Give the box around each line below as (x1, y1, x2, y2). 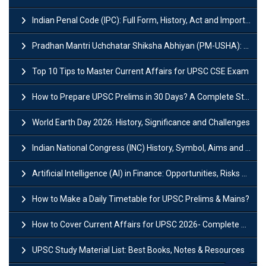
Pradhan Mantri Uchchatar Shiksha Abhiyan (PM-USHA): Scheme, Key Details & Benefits (32, 40, 243, 50)
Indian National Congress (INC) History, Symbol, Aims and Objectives (32, 142, 245, 153)
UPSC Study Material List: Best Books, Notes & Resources (32, 245, 245, 255)
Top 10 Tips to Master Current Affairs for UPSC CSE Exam (32, 66, 249, 76)
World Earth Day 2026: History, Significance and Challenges (32, 117, 250, 127)
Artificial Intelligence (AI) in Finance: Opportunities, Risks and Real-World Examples (32, 168, 242, 178)
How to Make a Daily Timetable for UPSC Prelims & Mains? (32, 194, 249, 204)
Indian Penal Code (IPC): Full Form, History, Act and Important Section (32, 15, 245, 25)
